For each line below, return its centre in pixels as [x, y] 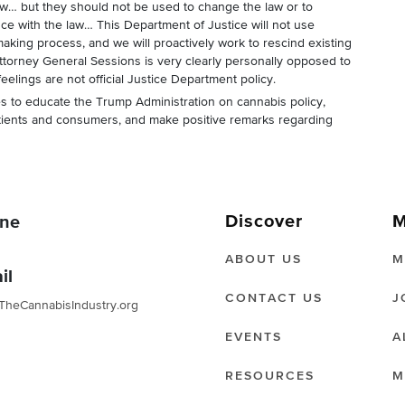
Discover [264, 221]
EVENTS [254, 337]
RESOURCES [270, 376]
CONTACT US [274, 298]
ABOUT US [264, 259]
